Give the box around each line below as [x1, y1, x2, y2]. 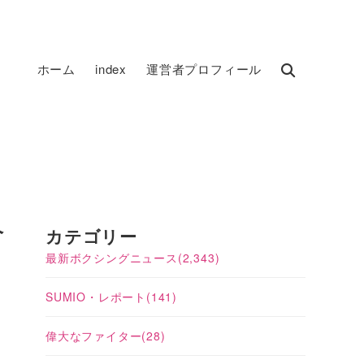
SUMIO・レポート [45, 288, 146, 305]
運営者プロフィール [145, 60, 262, 77]
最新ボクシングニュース [45, 249, 178, 266]
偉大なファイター [45, 327, 142, 344]
